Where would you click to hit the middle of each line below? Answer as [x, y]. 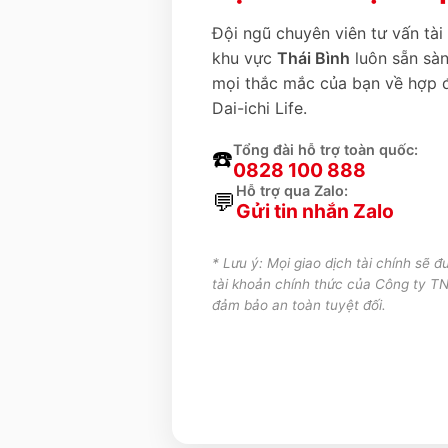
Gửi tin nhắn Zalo [315, 210]
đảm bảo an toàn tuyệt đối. [299, 304]
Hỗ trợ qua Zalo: [292, 190]
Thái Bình [313, 57]
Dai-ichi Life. [259, 107]
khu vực [244, 57]
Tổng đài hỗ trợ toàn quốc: [325, 149]
